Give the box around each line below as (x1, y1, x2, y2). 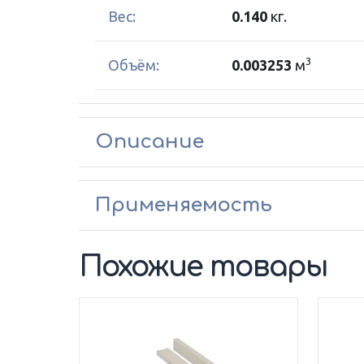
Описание (95, 131, 204, 153)
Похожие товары (79, 251, 328, 283)
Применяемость (95, 194, 272, 216)
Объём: (108, 57, 159, 73)
